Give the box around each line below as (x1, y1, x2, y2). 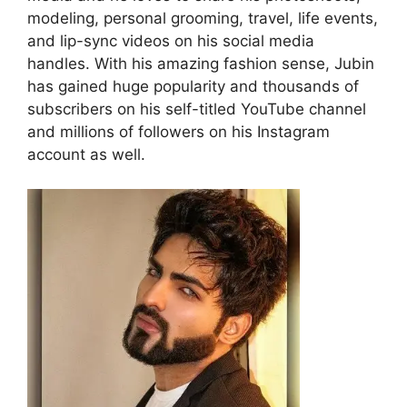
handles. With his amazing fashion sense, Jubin (27, 54, 374, 73)
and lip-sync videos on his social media (27, 31, 314, 50)
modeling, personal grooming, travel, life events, (27, 8, 378, 27)
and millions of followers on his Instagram (27, 122, 330, 141)
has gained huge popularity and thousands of (27, 76, 359, 95)
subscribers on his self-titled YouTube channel (27, 99, 366, 118)
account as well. (27, 144, 145, 164)
